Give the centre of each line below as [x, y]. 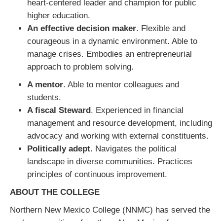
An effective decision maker [82, 28]
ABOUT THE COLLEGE [55, 192]
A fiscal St [47, 110]
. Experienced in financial [137, 110]
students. [44, 97]
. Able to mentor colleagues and [121, 85]
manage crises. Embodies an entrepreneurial [110, 54]
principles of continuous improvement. [97, 174]
